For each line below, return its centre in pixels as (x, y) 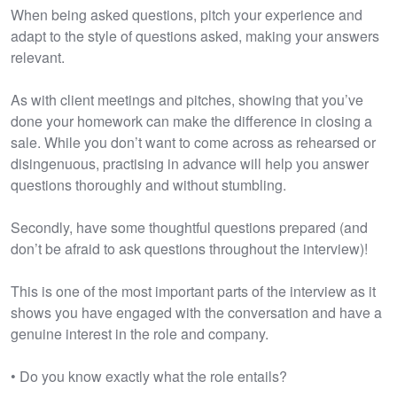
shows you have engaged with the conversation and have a (196, 312)
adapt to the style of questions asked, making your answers (195, 35)
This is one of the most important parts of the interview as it (193, 291)
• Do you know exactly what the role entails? (149, 376)
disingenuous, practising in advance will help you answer (190, 163)
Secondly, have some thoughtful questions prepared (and (189, 227)
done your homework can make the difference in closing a (191, 121)
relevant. (39, 57)
